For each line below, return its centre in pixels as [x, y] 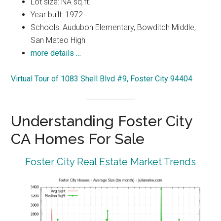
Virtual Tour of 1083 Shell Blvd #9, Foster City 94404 [102, 79]
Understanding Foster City [102, 121]
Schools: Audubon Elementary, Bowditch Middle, [113, 28]
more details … [56, 53]
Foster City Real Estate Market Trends [110, 162]
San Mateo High [58, 40]
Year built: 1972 [57, 15]
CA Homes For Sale [78, 139]
